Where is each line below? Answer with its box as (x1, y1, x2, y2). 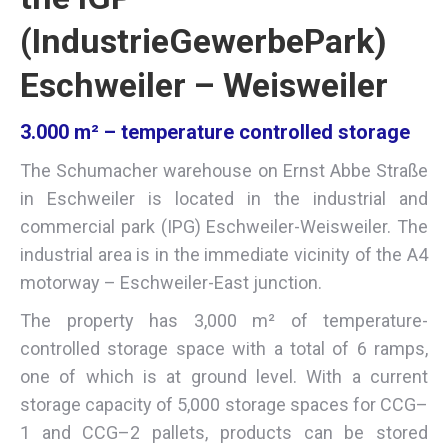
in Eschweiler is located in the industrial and (20, 187, 428, 209)
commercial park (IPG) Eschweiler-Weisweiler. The (20, 215, 428, 237)
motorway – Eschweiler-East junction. (20, 271, 322, 293)
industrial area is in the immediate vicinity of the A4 (20, 243, 428, 265)
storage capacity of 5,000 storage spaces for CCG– (20, 393, 428, 415)
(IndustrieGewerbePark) (20, 20, 387, 61)
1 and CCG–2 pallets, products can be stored (20, 421, 428, 443)
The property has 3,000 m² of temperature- (20, 309, 428, 331)
